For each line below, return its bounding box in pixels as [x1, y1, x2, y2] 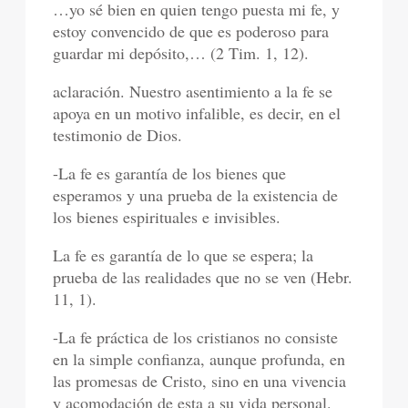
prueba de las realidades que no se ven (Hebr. [53, 266, 353, 289]
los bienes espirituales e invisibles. [53, 206, 281, 229]
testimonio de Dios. [53, 124, 183, 147]
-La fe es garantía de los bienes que [53, 162, 287, 185]
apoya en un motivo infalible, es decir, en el [53, 102, 342, 125]
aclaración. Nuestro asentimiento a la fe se [53, 80, 333, 103]
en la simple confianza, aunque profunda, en [53, 348, 346, 371]
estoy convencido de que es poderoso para [53, 20, 330, 43]
